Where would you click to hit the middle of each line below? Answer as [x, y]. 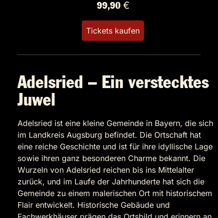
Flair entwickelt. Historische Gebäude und [94, 205]
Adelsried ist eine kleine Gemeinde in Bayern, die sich [115, 123]
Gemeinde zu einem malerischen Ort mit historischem [115, 193]
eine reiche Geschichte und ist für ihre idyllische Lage [115, 147]
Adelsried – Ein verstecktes [113, 83]
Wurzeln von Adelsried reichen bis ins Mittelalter [106, 170]
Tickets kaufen [113, 31]
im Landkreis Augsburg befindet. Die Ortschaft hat [109, 135]
